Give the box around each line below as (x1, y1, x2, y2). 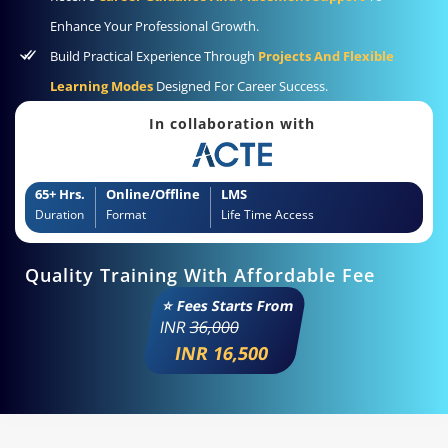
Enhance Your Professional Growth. (50, 16, 259, 35)
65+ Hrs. (35, 185, 85, 204)
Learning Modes (50, 76, 153, 95)
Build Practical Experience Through (50, 46, 258, 65)
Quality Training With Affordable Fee (25, 263, 375, 288)
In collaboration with (148, 113, 315, 133)
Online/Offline (106, 185, 200, 204)
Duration (35, 206, 84, 224)
